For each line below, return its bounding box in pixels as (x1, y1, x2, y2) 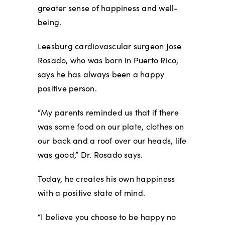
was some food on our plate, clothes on (37, 121, 184, 132)
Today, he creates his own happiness (37, 173, 175, 184)
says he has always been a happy (37, 69, 165, 80)
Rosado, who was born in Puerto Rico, (37, 55, 179, 66)
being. (37, 17, 62, 28)
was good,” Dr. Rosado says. (37, 149, 143, 160)
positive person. (37, 83, 97, 94)
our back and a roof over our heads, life (37, 135, 187, 146)
